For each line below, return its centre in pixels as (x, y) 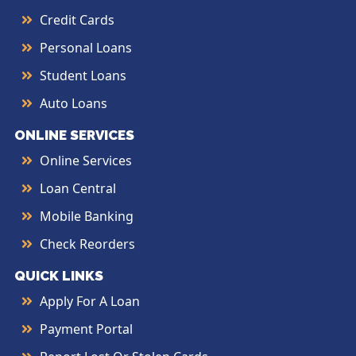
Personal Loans (86, 47)
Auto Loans (74, 103)
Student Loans (83, 75)
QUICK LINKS (59, 275)
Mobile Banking (87, 216)
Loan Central (78, 188)
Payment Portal (86, 329)
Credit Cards (77, 19)
